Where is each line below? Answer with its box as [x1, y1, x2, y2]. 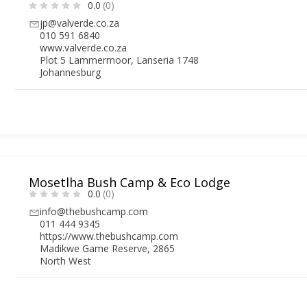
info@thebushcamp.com [40, 204, 149, 218]
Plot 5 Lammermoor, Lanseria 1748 [40, 53, 199, 66]
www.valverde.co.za [40, 40, 127, 54]
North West [40, 254, 92, 267]
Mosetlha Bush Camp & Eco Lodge [29, 173, 231, 191]
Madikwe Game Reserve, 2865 [40, 241, 175, 255]
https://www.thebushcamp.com [40, 229, 179, 243]
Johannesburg [40, 65, 101, 79]
